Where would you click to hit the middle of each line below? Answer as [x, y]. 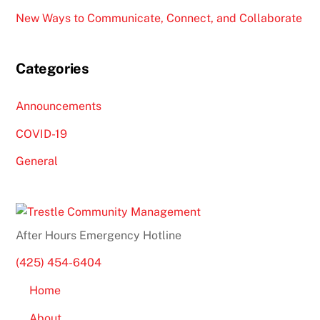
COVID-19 [42, 134]
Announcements [59, 106]
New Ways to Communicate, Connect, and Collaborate [159, 18]
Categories [52, 69]
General [37, 161]
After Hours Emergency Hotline [99, 235]
